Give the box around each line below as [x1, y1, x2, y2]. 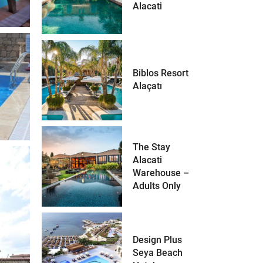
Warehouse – [133, 167, 190, 178]
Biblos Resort [133, 68, 189, 79]
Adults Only [133, 180, 181, 191]
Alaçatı [133, 80, 163, 92]
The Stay [133, 141, 171, 153]
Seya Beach [133, 247, 183, 258]
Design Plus [133, 234, 183, 245]
